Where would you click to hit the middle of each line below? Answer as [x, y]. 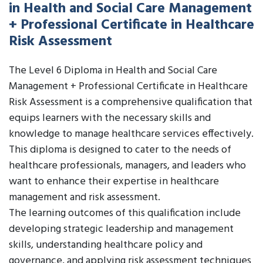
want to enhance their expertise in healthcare [114, 182]
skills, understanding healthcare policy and [106, 245]
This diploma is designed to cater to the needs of [120, 150]
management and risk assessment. [85, 198]
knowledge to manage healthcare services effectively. [131, 134]
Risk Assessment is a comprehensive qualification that [131, 102]
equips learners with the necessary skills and [110, 118]
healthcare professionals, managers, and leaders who [127, 166]
